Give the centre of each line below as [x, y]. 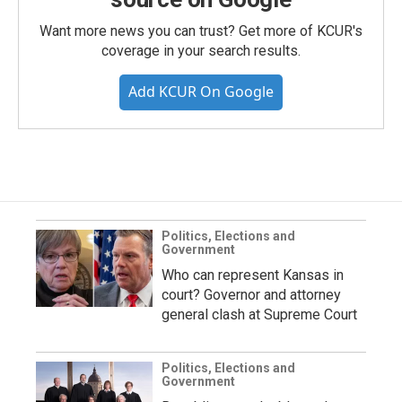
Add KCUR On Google [201, 92]
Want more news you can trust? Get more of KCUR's [201, 31]
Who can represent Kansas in [253, 275]
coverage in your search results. [201, 51]
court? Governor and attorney [251, 295]
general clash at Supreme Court [259, 315]
